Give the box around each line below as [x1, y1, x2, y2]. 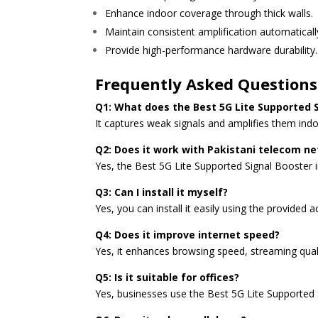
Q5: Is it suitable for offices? [95, 270, 240, 285]
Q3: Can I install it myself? [95, 185, 229, 199]
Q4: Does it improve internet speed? [95, 228, 280, 242]
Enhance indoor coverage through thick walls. [105, 6, 314, 21]
